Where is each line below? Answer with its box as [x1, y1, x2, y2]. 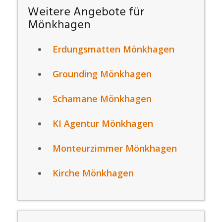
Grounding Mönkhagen [53, 68, 152, 80]
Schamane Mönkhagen [53, 93, 152, 105]
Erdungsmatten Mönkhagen [53, 43, 174, 55]
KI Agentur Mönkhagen [53, 117, 153, 129]
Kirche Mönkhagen [53, 167, 134, 179]
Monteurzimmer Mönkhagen [53, 142, 177, 154]
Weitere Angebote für [28, 3, 145, 22]
